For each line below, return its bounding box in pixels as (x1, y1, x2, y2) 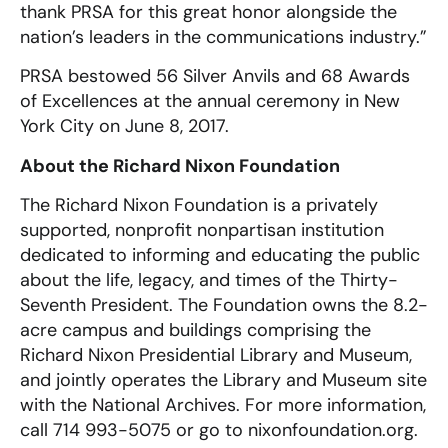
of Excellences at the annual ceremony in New (20, 89, 400, 114)
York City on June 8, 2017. (20, 114, 229, 139)
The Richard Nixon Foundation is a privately (20, 192, 378, 217)
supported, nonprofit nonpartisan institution (20, 217, 384, 242)
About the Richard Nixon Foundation (20, 153, 340, 178)
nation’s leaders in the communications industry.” (20, 24, 427, 49)
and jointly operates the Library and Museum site (20, 367, 427, 392)
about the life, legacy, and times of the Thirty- (20, 267, 398, 292)
